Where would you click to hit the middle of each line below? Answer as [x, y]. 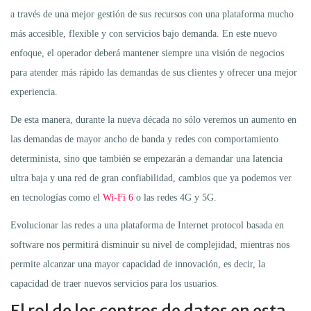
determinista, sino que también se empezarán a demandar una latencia [146, 158]
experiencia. [34, 92]
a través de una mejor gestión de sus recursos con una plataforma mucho [152, 14]
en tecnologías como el [57, 197]
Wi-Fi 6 [118, 197]
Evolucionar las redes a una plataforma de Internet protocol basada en [147, 225]
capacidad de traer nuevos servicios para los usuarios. [115, 283]
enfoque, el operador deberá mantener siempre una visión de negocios [147, 53]
